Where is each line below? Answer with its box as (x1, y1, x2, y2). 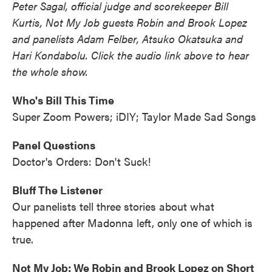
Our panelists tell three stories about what (12, 199, 214, 214)
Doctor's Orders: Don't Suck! (12, 154, 151, 169)
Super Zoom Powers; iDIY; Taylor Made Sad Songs (12, 109, 256, 124)
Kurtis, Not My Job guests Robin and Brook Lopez (12, 15, 247, 30)
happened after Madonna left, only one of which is (12, 215, 253, 230)
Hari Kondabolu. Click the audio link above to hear (12, 47, 249, 63)
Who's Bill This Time (12, 92, 114, 107)
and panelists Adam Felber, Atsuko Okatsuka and (12, 31, 243, 46)
